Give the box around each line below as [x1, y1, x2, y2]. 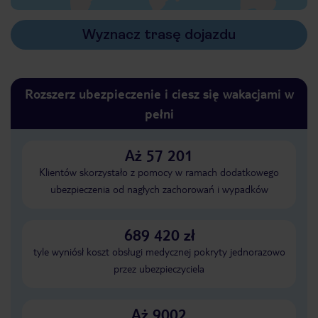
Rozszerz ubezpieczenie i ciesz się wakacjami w [24, 85, 294, 102]
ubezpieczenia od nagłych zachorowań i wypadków [50, 182, 268, 195]
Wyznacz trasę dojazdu [82, 26, 236, 43]
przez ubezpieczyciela [114, 262, 204, 275]
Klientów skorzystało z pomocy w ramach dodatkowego [39, 165, 279, 178]
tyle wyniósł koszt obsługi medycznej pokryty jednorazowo [33, 245, 285, 258]
